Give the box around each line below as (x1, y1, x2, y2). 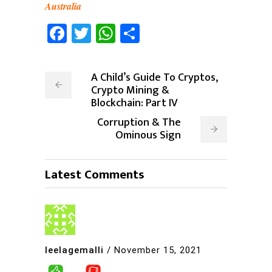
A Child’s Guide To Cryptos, (91, 69, 218, 87)
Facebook (67, 20, 152, 46)
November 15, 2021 (114, 244, 202, 256)
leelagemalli (45, 244, 104, 256)
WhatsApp (115, 20, 213, 46)
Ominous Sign (115, 126, 181, 144)
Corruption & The (97, 114, 181, 132)
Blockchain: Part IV (91, 94, 178, 112)
